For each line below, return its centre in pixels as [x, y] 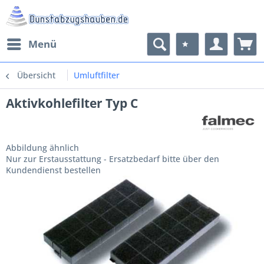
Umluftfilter [97, 75]
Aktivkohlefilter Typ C [72, 103]
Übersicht [36, 75]
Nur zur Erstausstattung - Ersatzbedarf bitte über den [113, 159]
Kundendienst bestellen [53, 170]
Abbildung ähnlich [42, 148]
